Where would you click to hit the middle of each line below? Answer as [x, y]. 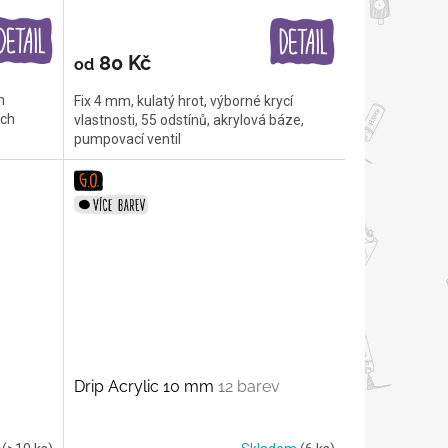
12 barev [248, 386]
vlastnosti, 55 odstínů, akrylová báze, [188, 119]
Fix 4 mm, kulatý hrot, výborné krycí [183, 100]
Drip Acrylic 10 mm [145, 386]
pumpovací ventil [127, 138]
